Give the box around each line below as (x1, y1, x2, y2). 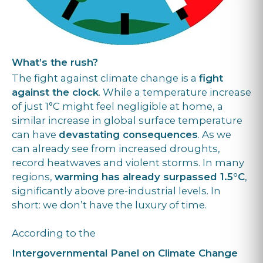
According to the (12, 227, 96, 239)
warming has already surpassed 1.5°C (55, 170, 245, 183)
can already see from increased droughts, (12, 142, 220, 154)
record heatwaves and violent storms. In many (12, 156, 244, 168)
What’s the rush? (12, 56, 98, 68)
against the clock (12, 86, 99, 98)
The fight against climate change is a (12, 72, 199, 84)
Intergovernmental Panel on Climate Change (12, 247, 238, 259)
